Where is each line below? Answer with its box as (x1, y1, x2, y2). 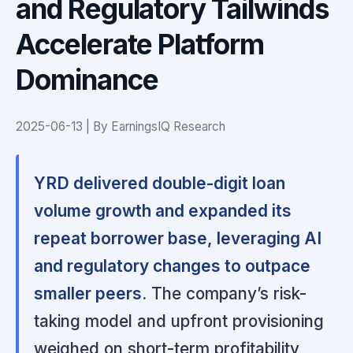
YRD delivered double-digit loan (34, 173, 286, 193)
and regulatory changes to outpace (34, 255, 311, 276)
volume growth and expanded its (34, 200, 292, 221)
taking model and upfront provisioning (34, 310, 325, 331)
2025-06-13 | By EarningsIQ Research (16, 118, 225, 134)
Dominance (16, 62, 158, 96)
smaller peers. (34, 283, 147, 303)
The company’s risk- (147, 283, 307, 303)
